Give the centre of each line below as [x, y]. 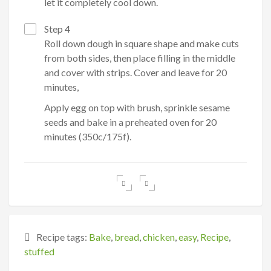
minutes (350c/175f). [88, 137]
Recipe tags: [63, 237]
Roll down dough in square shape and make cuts [142, 44]
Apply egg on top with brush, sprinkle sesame [137, 108]
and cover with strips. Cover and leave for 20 [135, 73]
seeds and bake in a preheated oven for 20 [130, 122]
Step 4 [56, 29]
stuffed [39, 252]
